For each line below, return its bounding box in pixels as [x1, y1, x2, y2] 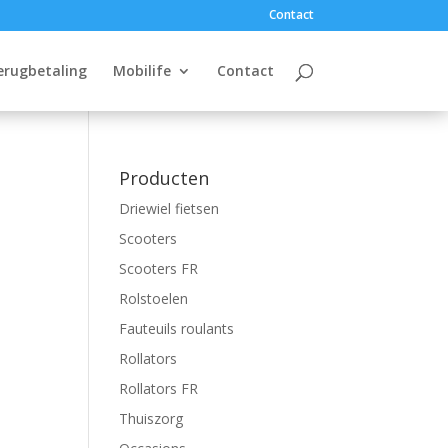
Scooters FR [119, 259, 199, 278]
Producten [119, 166, 210, 190]
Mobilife [112, 61, 171, 80]
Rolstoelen [119, 289, 189, 308]
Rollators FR [119, 379, 199, 398]
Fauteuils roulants [119, 319, 235, 338]
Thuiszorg [119, 409, 184, 428]
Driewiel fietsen [119, 199, 220, 218]
